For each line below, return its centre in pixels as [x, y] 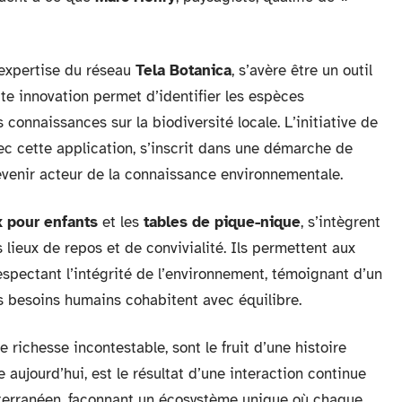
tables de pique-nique [222, 222]
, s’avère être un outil [302, 70]
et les [121, 222]
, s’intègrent [341, 222]
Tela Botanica [184, 70]
